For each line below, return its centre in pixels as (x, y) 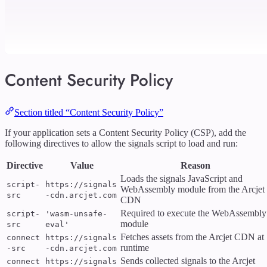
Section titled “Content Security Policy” (89, 113)
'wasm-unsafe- (76, 214)
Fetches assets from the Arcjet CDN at (192, 237)
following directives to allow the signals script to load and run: (121, 144)
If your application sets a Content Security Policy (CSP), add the (125, 133)
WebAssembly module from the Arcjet (193, 190)
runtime (135, 248)
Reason (195, 166)
